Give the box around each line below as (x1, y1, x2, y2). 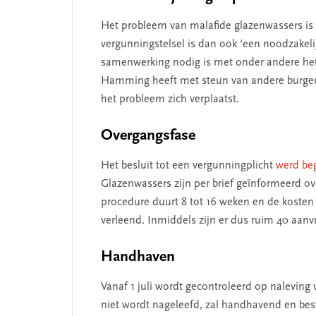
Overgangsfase (101, 128, 195, 144)
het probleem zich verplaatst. (101, 93, 239, 105)
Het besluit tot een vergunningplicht (101, 159, 276, 171)
